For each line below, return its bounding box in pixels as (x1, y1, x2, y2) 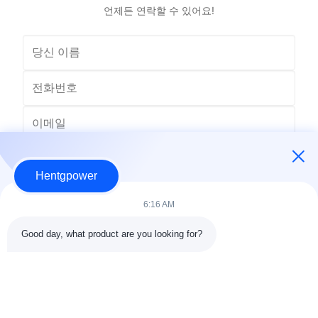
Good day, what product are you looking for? (21, 229, 202, 239)
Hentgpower (35, 170, 97, 182)
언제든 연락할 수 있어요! (104, 4, 214, 16)
